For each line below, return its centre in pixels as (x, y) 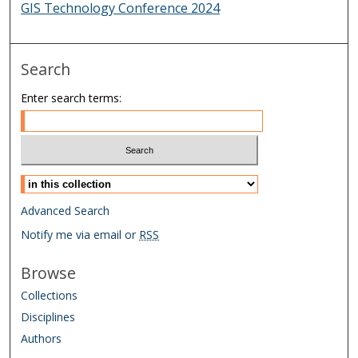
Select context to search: (85, 180)
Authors (42, 339)
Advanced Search (66, 211)
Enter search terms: (72, 97)
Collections (50, 296)
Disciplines (48, 317)
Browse (49, 273)
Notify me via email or (80, 235)
